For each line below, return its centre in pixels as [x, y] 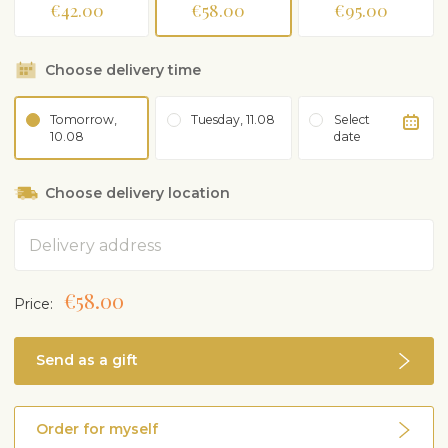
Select [351, 120]
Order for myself [97, 429]
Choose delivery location [137, 193]
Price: [33, 303]
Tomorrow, [83, 120]
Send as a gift [87, 360]
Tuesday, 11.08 [233, 120]
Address [35, 227]
